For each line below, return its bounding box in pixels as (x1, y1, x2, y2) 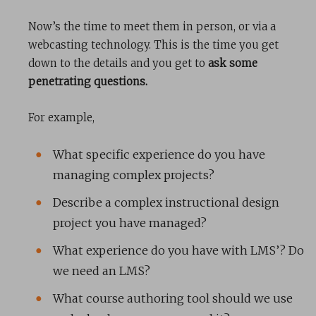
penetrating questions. (28, 75, 147, 89)
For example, (28, 111, 95, 125)
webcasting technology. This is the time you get (28, 38, 279, 52)
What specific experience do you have (53, 147, 265, 162)
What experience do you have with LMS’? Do (53, 243, 304, 258)
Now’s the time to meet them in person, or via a (28, 20, 276, 34)
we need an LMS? (53, 264, 150, 279)
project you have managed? (53, 216, 207, 231)
